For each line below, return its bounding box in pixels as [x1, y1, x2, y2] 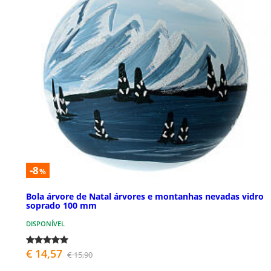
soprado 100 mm [26, 200, 97, 212]
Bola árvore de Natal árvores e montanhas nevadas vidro [26, 191, 264, 203]
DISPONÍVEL [26, 219, 65, 229]
